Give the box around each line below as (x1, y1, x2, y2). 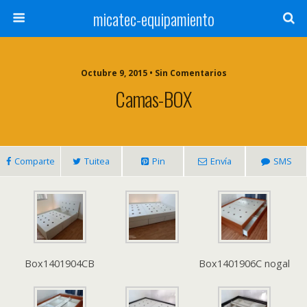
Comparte (14, 155, 55, 167)
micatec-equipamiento (93, 6, 214, 31)
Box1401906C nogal (199, 257, 291, 271)
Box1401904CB (25, 257, 95, 271)
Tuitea (84, 155, 110, 167)
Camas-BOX (115, 84, 192, 113)
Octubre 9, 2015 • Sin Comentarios (80, 67, 227, 79)
